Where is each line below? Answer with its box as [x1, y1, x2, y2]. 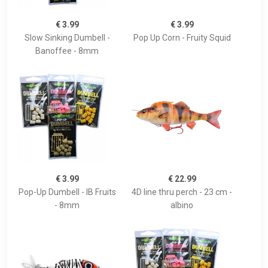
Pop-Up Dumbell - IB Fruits [18, 187, 116, 197]
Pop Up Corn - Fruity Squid [133, 33, 231, 43]
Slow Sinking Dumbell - [24, 33, 110, 43]
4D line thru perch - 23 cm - [132, 187, 232, 197]
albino [170, 200, 193, 211]
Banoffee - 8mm [35, 46, 99, 56]
